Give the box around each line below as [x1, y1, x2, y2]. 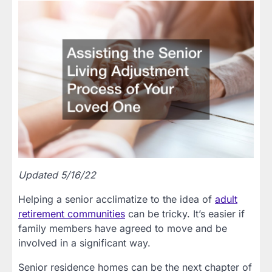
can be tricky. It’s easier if [125, 208, 245, 220]
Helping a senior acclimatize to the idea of [18, 193, 215, 206]
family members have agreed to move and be [18, 222, 227, 235]
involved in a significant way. [18, 237, 151, 250]
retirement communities [18, 208, 125, 220]
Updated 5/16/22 [18, 169, 96, 182]
